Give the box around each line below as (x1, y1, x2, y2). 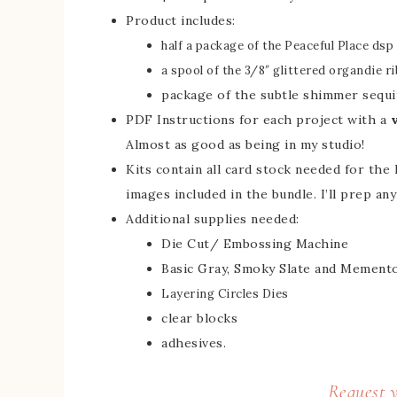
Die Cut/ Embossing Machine (161, 236, 348, 253)
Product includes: (126, 12, 236, 29)
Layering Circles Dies (161, 286, 289, 302)
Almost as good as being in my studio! (126, 136, 365, 153)
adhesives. (161, 335, 226, 352)
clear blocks (161, 310, 237, 327)
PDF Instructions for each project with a (126, 112, 391, 128)
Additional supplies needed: (126, 211, 300, 228)
